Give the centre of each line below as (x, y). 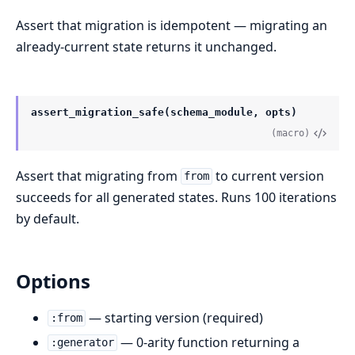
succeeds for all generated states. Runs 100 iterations (176, 197)
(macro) (291, 133)
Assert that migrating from (98, 176)
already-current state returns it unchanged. (146, 46)
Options (53, 281)
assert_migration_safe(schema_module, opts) (164, 112)
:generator (82, 343)
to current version (268, 176)
